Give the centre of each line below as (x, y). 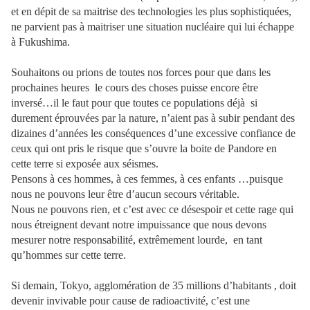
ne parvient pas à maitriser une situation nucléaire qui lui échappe (153, 27)
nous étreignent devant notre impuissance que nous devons (139, 225)
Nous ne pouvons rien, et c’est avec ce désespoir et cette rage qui (152, 209)
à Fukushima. (40, 42)
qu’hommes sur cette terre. (69, 255)
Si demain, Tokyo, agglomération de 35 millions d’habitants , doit (154, 285)
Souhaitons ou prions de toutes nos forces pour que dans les (141, 72)
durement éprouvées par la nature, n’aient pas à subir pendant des (153, 118)
